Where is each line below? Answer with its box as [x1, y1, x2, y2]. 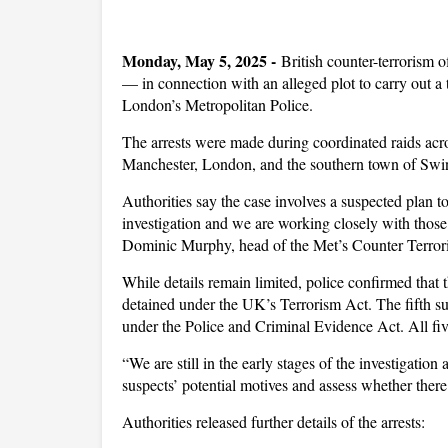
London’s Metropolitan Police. [122, 94, 313, 115]
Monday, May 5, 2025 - [122, 49, 276, 72]
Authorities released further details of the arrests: [122, 411, 425, 432]
